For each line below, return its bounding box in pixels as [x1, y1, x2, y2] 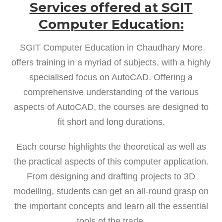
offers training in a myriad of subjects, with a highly [11, 57, 211, 67]
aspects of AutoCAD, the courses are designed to [13, 102, 209, 112]
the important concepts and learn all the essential [14, 201, 208, 211]
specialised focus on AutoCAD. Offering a [29, 72, 193, 82]
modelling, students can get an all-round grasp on [13, 186, 209, 196]
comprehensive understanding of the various [23, 87, 199, 97]
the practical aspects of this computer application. [13, 156, 209, 166]
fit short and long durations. [57, 116, 165, 127]
